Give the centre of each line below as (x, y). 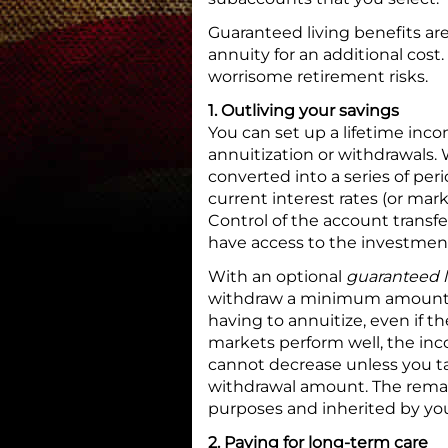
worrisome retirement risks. (318, 77)
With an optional (277, 277)
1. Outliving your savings (303, 111)
